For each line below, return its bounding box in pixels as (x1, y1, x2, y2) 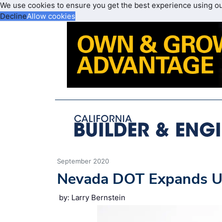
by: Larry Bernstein (59, 192, 125, 202)
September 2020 (57, 157, 109, 165)
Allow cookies (27, 11, 75, 21)
